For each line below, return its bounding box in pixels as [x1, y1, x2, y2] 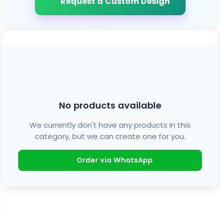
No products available [58, 99, 162, 111]
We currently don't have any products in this [29, 120, 191, 130]
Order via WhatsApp [76, 155, 153, 165]
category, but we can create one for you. [34, 131, 186, 141]
